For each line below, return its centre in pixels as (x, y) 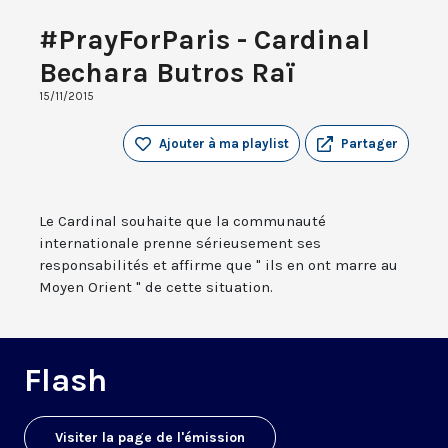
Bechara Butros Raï (167, 73)
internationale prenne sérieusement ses (180, 243)
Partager (369, 144)
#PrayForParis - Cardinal (204, 40)
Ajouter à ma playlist (224, 144)
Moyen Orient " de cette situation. (156, 287)
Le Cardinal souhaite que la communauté (182, 221)
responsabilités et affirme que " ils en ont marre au (218, 265)
